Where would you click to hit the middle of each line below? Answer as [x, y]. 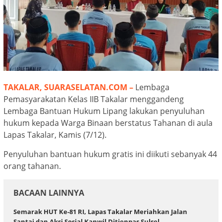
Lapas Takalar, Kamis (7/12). [55, 135]
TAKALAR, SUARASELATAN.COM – [69, 87]
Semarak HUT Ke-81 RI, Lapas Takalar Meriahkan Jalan [100, 212]
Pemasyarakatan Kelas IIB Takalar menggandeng [94, 99]
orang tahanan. [32, 166]
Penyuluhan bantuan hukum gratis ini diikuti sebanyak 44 [110, 154]
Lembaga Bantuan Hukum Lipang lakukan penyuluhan [104, 111]
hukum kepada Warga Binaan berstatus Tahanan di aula [108, 123]
